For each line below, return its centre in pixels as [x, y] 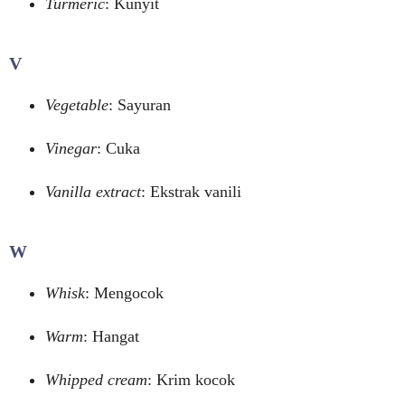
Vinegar [71, 148]
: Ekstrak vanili [191, 192]
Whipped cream [96, 380]
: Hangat [111, 336]
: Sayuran [140, 105]
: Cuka [118, 148]
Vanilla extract [93, 192]
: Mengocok [124, 293]
